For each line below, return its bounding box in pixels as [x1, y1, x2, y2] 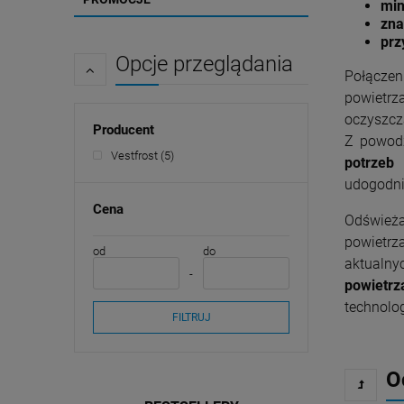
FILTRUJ [171, 311, 211, 324]
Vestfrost [111, 149, 158, 162]
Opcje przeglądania [115, 51, 293, 77]
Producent [93, 122, 154, 138]
